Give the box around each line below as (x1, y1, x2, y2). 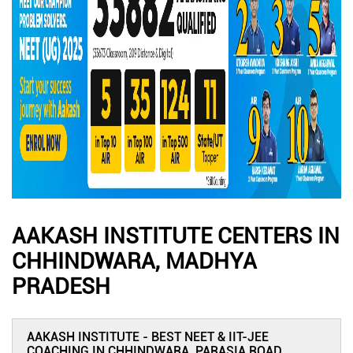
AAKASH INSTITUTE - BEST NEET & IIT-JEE (27, 329, 269, 344)
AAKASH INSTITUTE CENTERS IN (12, 223, 340, 249)
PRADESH (12, 273, 110, 299)
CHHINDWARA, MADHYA (12, 248, 257, 274)
